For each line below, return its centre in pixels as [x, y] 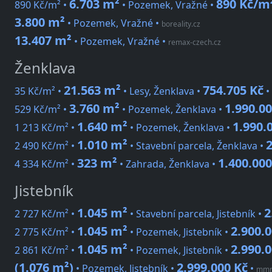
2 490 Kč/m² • [46, 146]
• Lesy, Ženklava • [162, 91]
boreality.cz [181, 24]
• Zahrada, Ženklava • [168, 164]
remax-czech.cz [195, 42]
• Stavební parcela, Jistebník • [196, 214]
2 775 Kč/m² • [46, 232]
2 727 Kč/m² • [46, 214]
